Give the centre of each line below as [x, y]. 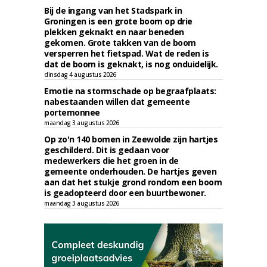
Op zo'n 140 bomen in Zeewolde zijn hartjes [131, 139]
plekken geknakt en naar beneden [114, 32]
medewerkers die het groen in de [111, 161]
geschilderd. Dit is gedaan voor [107, 150]
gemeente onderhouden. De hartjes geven [130, 171]
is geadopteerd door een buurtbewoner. [125, 193]
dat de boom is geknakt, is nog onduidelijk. [131, 64]
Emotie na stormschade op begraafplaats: [130, 91]
